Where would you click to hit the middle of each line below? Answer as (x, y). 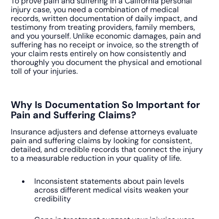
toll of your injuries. (44, 71)
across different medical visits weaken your (112, 190)
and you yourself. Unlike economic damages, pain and (106, 36)
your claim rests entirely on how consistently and (99, 53)
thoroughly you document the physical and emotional (107, 62)
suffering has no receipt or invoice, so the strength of (105, 44)
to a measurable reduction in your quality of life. (96, 158)
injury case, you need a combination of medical (95, 9)
